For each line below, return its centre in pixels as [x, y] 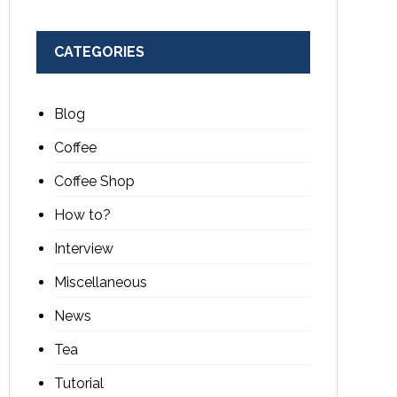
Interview [83, 249]
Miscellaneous [100, 282]
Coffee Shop [94, 181]
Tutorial [78, 383]
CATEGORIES [99, 52]
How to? [82, 215]
